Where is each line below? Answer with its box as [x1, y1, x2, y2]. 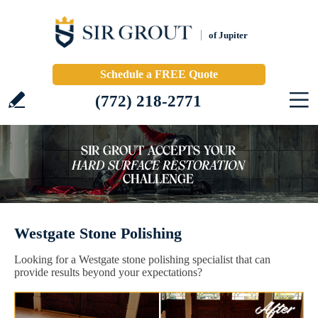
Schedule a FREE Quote [100, 68, 218, 80]
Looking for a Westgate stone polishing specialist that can [14, 253, 270, 265]
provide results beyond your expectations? [14, 266, 202, 278]
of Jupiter [209, 30, 248, 40]
